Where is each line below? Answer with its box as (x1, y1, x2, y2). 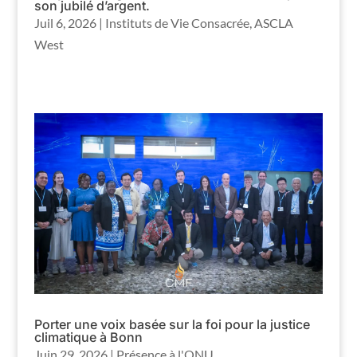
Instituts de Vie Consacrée (104, 14, 249, 30)
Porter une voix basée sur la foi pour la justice (33, 316, 310, 332)
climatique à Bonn (33, 328, 143, 345)
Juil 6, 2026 (33, 14, 96, 30)
